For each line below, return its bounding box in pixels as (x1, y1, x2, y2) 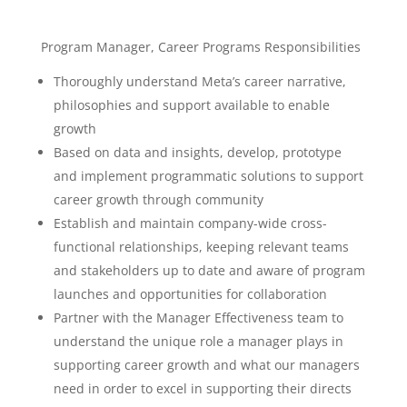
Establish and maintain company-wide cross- (53, 214, 327, 232)
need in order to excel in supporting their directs (53, 380, 352, 397)
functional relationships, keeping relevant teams (53, 238, 349, 255)
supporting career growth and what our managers (53, 356, 360, 373)
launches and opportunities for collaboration (53, 285, 327, 303)
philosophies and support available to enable (53, 96, 330, 114)
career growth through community (53, 191, 263, 208)
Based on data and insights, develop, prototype (53, 144, 342, 161)
